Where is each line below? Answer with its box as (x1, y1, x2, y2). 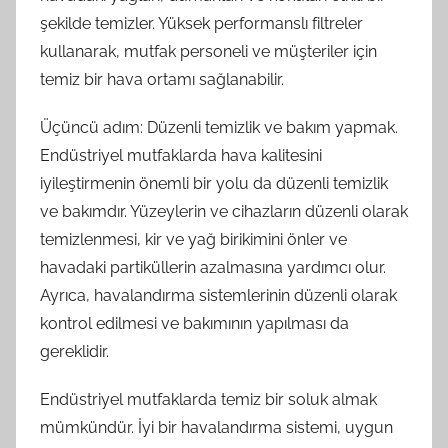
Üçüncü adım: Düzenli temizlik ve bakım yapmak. (40, 118, 398, 137)
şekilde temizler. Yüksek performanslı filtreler (40, 14, 363, 33)
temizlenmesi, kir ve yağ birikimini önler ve (40, 230, 347, 249)
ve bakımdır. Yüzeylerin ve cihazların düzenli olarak (40, 202, 408, 221)
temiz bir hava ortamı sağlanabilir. (40, 70, 284, 89)
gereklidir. (40, 342, 109, 361)
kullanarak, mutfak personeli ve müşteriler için (40, 42, 377, 61)
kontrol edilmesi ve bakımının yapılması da (40, 314, 349, 333)
